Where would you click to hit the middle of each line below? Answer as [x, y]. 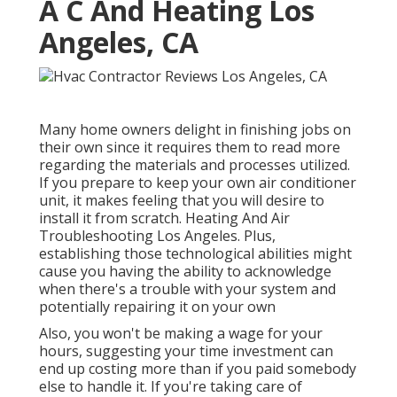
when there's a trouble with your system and [187, 288]
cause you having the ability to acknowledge [185, 271]
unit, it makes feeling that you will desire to [182, 200]
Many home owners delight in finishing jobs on [195, 129]
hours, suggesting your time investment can [186, 350]
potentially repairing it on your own [157, 306]
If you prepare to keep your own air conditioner [198, 182]
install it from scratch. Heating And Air [164, 218]
